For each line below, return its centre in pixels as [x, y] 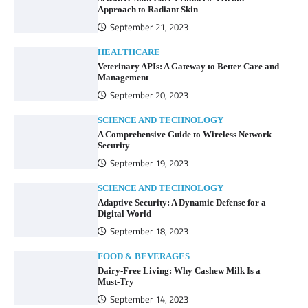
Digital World [125, 213]
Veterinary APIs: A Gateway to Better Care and [189, 66]
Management [123, 77]
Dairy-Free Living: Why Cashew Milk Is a [179, 270]
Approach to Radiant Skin [148, 9]
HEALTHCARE [129, 52]
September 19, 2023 [150, 163]
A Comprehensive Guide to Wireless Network [185, 134]
